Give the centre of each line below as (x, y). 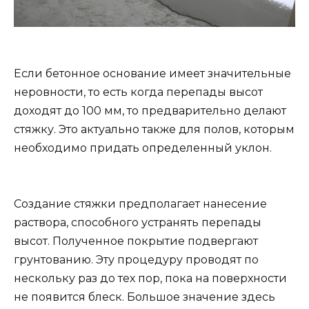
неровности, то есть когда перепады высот (138, 92)
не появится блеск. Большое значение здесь (144, 297)
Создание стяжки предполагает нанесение (140, 204)
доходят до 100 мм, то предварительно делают (150, 110)
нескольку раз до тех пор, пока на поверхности (150, 279)
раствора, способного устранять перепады (138, 223)
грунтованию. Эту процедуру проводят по (136, 260)
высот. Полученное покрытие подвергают (136, 241)
